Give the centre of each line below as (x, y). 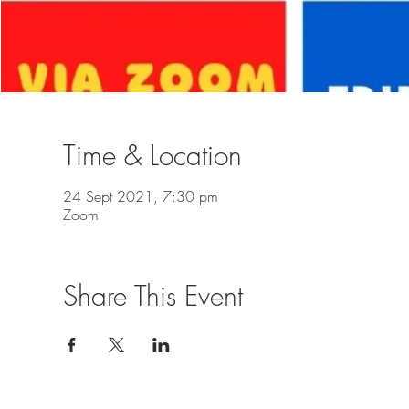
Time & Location (152, 155)
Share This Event (152, 295)
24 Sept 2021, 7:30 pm (140, 196)
